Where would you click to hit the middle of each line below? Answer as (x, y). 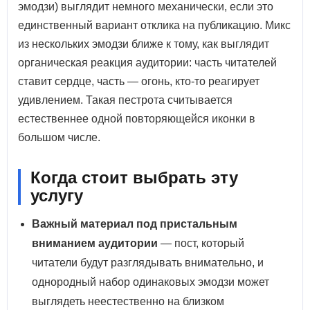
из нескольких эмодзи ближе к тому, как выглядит (144, 44)
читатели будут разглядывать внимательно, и (148, 263)
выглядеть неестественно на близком (128, 301)
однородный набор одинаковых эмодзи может (151, 282)
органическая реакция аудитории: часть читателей (147, 63)
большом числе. (59, 137)
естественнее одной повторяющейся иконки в (137, 119)
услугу (57, 195)
